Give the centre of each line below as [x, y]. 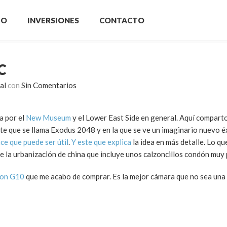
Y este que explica [101, 142]
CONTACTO [122, 20]
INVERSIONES [53, 20]
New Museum [48, 118]
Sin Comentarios [49, 85]
